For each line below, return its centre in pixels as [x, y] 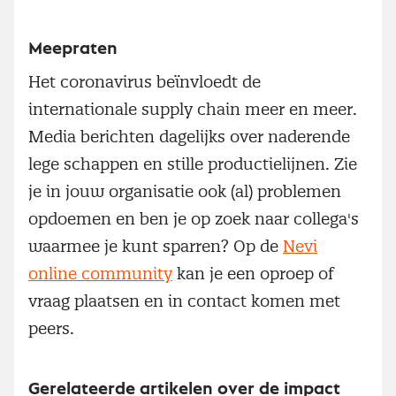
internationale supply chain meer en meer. [193, 109]
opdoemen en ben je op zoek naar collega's [194, 218]
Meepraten [73, 48]
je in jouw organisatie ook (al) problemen [185, 191]
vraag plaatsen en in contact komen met [184, 301]
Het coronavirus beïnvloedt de [145, 81]
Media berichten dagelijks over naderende [189, 136]
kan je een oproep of [253, 273]
